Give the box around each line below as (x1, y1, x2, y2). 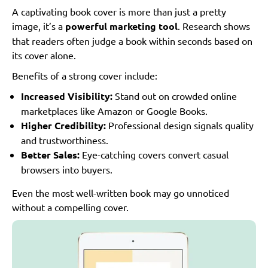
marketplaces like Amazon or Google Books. (21, 105, 208, 117)
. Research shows (178, 20, 250, 32)
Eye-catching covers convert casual (80, 148, 229, 161)
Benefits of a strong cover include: (12, 69, 157, 82)
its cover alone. (12, 49, 76, 62)
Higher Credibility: (21, 119, 106, 132)
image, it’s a (12, 20, 65, 32)
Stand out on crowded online (112, 90, 237, 102)
